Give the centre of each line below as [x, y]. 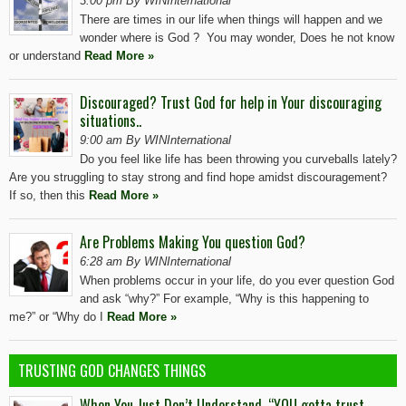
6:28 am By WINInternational [155, 261]
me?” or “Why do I [58, 316]
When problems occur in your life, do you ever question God [237, 280]
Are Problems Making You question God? [193, 242]
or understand [47, 55]
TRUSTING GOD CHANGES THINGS [112, 370]
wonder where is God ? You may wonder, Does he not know [237, 37]
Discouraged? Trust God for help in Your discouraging [231, 102]
